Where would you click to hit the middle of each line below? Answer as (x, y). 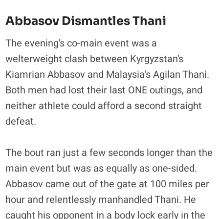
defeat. (21, 121)
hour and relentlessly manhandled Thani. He (101, 199)
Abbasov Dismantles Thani (86, 21)
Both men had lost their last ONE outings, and (104, 90)
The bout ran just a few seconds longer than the (109, 153)
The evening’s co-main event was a (81, 43)
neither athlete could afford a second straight (104, 106)
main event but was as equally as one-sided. (101, 168)
